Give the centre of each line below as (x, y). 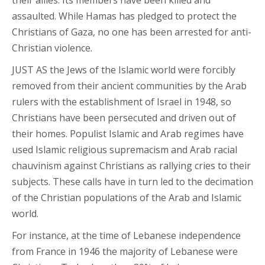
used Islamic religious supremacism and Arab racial (125, 150)
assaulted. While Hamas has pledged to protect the (124, 16)
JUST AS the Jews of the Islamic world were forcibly (124, 70)
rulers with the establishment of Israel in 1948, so (122, 102)
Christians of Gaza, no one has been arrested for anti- (132, 32)
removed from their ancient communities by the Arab (129, 86)
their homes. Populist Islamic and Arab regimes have (128, 134)
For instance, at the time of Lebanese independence (126, 235)
